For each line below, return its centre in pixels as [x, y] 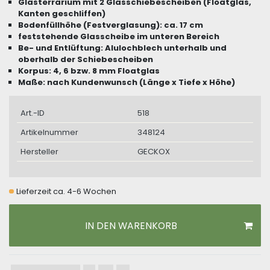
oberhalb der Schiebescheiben [86, 60]
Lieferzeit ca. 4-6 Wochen [66, 192]
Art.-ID [33, 113]
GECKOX [154, 152]
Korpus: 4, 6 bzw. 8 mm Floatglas [89, 71]
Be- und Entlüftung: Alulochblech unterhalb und [122, 48]
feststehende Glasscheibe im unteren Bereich [119, 37]
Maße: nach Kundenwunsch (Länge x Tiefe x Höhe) [127, 83]
